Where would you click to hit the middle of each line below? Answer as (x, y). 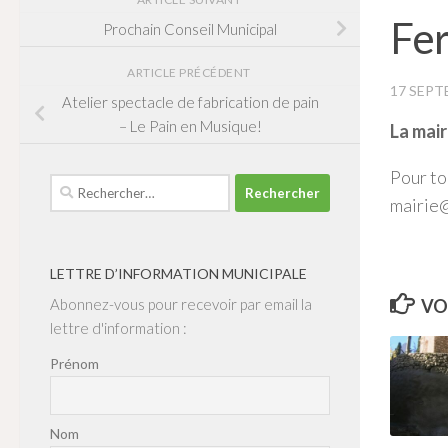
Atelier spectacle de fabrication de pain (190, 102)
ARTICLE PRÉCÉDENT (190, 72)
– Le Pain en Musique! (190, 126)
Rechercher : (92, 185)
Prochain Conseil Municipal (190, 29)
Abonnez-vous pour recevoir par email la (181, 304)
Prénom (74, 364)
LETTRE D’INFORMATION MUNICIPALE (178, 274)
